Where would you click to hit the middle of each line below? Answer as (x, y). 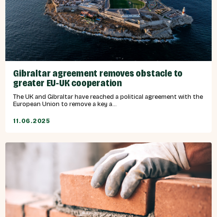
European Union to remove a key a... (65, 104)
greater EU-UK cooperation (68, 83)
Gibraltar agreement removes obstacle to (98, 74)
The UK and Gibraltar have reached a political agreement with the (108, 97)
